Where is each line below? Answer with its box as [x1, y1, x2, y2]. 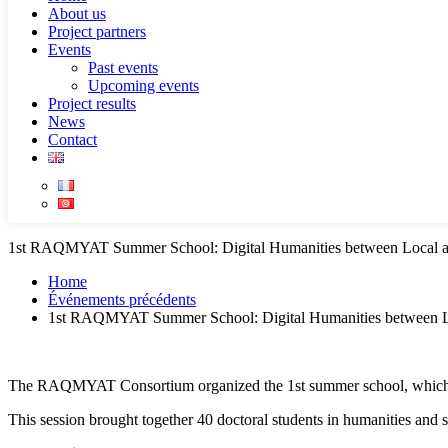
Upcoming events [88, 77, 199, 94]
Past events [88, 59, 158, 76]
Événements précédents [48, 291, 196, 308]
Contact [48, 131, 97, 148]
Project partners [48, 23, 146, 40]
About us [48, 5, 106, 22]
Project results [48, 95, 136, 112]
